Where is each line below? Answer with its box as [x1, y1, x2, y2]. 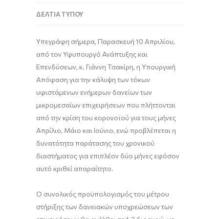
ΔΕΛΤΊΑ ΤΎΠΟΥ [36, 10, 83, 18]
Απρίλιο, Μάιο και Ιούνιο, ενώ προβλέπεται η [36, 126, 176, 134]
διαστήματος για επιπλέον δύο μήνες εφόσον [36, 152, 179, 160]
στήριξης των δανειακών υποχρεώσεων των [36, 202, 173, 211]
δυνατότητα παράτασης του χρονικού [36, 139, 154, 147]
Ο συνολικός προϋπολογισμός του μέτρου [36, 190, 169, 198]
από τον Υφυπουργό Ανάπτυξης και [36, 50, 148, 58]
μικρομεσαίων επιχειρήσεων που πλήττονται [36, 101, 175, 109]
